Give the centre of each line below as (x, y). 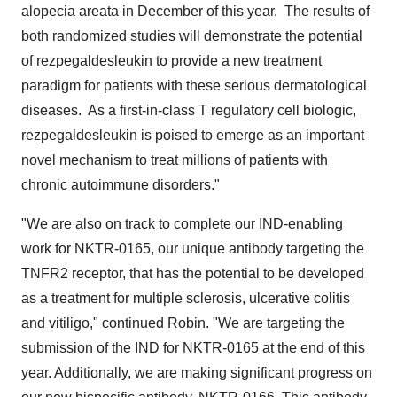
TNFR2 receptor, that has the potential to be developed (193, 273)
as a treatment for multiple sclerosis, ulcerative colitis (186, 298)
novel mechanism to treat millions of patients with (175, 160)
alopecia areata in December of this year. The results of (195, 11)
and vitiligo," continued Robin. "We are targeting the (183, 323)
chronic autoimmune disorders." (121, 185)
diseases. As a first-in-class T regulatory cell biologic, (189, 110)
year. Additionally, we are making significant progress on (197, 373)
